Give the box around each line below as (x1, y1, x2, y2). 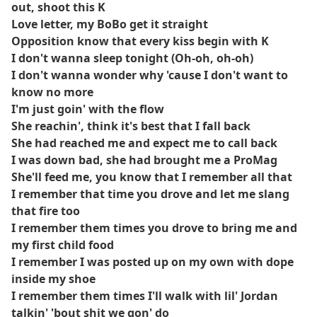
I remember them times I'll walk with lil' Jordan (11, 288, 278, 304)
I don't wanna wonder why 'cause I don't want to (11, 67, 288, 83)
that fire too (11, 203, 80, 219)
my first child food (11, 237, 114, 253)
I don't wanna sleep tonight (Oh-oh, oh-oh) (11, 50, 253, 66)
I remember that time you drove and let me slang (11, 186, 289, 202)
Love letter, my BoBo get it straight (11, 16, 208, 32)
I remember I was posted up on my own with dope (11, 254, 294, 270)
